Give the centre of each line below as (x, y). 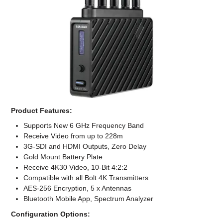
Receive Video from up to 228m (73, 136)
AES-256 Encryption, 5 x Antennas (78, 188)
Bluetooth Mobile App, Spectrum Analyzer (89, 199)
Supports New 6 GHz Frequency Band (84, 126)
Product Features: (42, 111)
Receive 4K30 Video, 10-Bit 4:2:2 (76, 167)
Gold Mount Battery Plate (63, 157)
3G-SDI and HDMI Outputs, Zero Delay (85, 147)
